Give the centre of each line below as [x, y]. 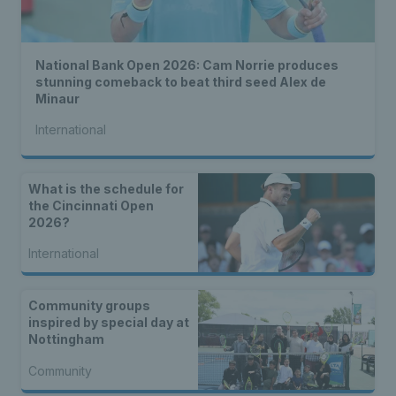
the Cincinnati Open [91, 206]
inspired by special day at [109, 323]
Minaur [57, 99]
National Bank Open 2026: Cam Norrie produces [187, 65]
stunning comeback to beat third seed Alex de [181, 82]
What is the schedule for [106, 189]
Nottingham [66, 339]
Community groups [89, 306]
